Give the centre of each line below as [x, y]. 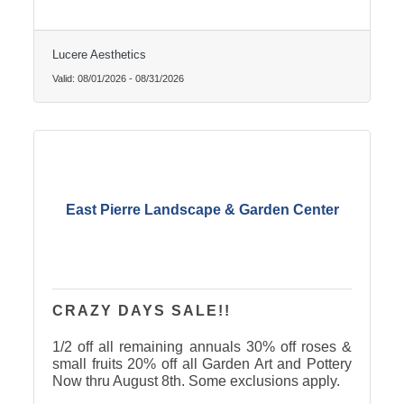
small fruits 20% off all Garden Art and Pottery [202, 364]
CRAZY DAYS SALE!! [141, 311]
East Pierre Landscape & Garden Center [202, 210]
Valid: [64, 79]
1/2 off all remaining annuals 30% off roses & [202, 347]
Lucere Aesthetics [99, 55]
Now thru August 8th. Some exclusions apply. [196, 381]
